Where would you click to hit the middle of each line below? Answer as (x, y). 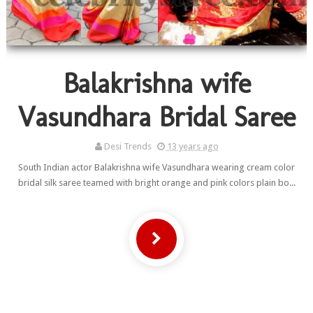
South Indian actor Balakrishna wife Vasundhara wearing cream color (156, 168)
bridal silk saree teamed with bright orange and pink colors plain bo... (156, 183)
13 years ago (192, 147)
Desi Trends (128, 147)
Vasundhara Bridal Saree (156, 117)
